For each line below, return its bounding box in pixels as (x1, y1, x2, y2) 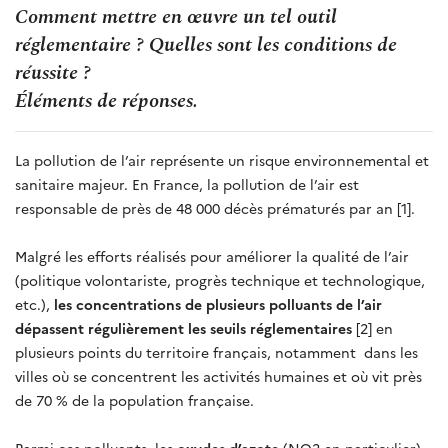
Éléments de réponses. (15, 85, 198, 116)
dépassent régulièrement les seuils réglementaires (15, 317, 352, 338)
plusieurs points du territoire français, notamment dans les (15, 341, 418, 362)
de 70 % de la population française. (15, 389, 254, 410)
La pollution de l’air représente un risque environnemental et (15, 149, 429, 170)
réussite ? (15, 57, 91, 88)
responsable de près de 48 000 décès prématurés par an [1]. (15, 197, 415, 218)
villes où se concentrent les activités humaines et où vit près (15, 365, 422, 386)
